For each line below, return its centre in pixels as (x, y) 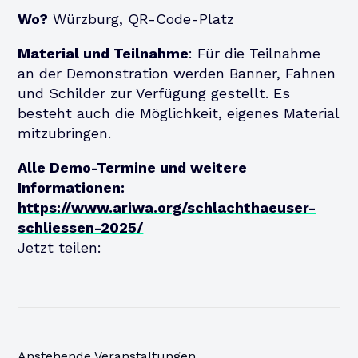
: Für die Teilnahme (255, 53)
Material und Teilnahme (103, 53)
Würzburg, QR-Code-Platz (141, 18)
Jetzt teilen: (60, 247)
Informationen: (72, 187)
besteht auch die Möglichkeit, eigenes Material (179, 113)
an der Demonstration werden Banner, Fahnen (177, 73)
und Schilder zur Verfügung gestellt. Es (154, 93)
